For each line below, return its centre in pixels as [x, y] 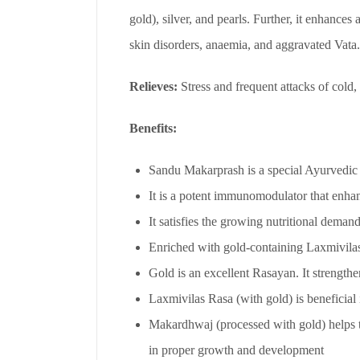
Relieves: [153, 86]
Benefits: [153, 128]
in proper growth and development [236, 350]
